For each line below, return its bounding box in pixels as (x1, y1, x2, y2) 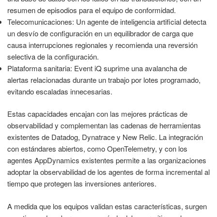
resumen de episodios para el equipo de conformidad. (7, 4, 176, 15)
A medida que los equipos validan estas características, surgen (7, 201, 207, 211)
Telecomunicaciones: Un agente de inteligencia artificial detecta (7, 16, 206, 27)
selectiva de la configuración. (7, 51, 99, 62)
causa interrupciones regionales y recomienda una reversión (7, 39, 198, 50)
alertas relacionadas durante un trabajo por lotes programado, (7, 74, 201, 85)
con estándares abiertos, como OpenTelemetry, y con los (7, 143, 187, 154)
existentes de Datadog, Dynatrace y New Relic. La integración (7, 132, 203, 142)
